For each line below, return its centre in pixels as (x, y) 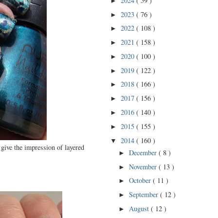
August (140, 208)
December (144, 152)
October (141, 181)
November (144, 166)
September (145, 195)
